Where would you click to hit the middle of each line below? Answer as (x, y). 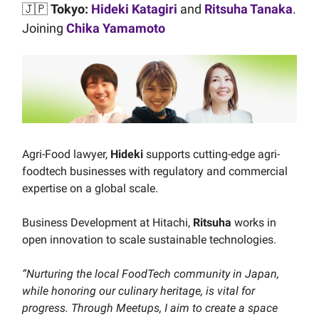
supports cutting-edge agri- (211, 155)
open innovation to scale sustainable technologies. (149, 240)
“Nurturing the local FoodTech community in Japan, (151, 274)
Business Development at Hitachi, (108, 223)
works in (254, 223)
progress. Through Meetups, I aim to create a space (150, 308)
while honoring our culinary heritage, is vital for (138, 291)
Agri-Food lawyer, (66, 155)
